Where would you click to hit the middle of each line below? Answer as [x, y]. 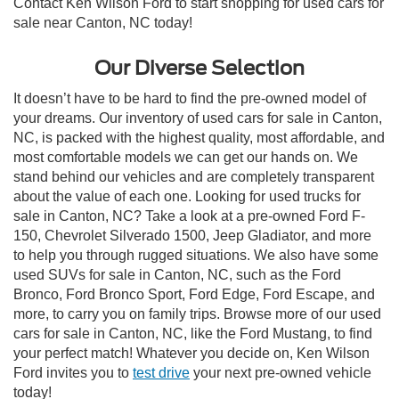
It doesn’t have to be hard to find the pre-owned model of [190, 99]
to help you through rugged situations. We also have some [196, 256]
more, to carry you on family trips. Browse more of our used [197, 314]
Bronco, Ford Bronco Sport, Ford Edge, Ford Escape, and [194, 295]
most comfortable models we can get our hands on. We [186, 158]
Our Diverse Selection [199, 68]
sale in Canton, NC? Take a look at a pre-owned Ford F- [189, 216]
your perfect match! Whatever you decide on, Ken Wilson [191, 354]
